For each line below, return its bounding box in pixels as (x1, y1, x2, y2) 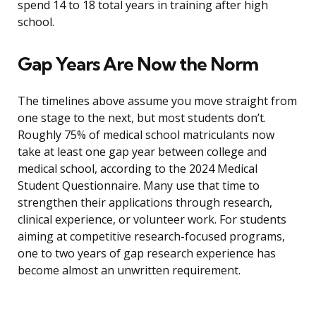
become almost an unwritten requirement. (18, 262, 241, 279)
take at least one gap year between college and (18, 144, 267, 160)
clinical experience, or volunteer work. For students (18, 212, 286, 228)
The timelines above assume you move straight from (18, 93, 297, 109)
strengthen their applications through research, (18, 195, 272, 211)
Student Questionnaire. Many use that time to (18, 178, 260, 194)
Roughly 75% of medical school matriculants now (18, 127, 274, 143)
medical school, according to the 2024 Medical (18, 161, 257, 177)
